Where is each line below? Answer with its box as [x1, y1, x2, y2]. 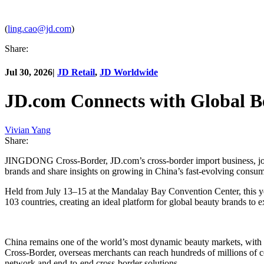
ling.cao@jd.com [8, 24, 71, 34]
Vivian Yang [5, 124, 51, 135]
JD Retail [57, 67, 95, 77]
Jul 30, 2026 [5, 67, 52, 77]
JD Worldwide [100, 67, 158, 77]
